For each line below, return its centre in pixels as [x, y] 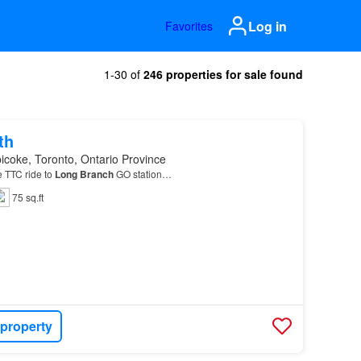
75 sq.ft [27, 197]
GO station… [142, 174]
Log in [268, 26]
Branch [96, 174]
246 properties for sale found [223, 74]
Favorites [189, 26]
